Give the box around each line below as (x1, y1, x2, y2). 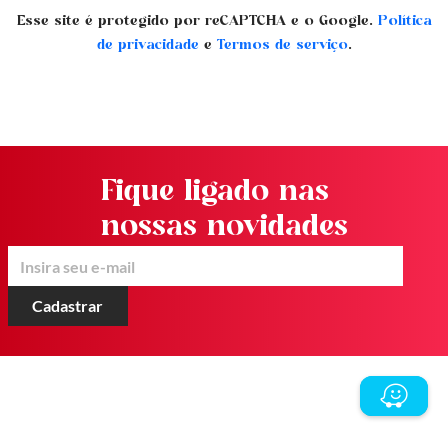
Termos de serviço (216, 38, 348, 52)
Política (377, 14, 432, 28)
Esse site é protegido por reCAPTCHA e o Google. (16, 14, 378, 28)
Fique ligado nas (100, 180, 329, 207)
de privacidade (96, 38, 199, 52)
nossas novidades (100, 215, 348, 242)
